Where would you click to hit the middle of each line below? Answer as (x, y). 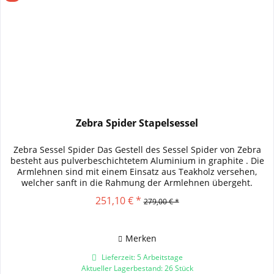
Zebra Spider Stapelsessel (137, 123)
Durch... (137, 193)
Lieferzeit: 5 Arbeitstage (141, 257)
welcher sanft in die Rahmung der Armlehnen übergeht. (137, 182)
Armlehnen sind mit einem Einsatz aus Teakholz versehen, (137, 171)
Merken (141, 238)
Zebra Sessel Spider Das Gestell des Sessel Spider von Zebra (137, 149)
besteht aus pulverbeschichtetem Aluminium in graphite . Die (137, 160)
